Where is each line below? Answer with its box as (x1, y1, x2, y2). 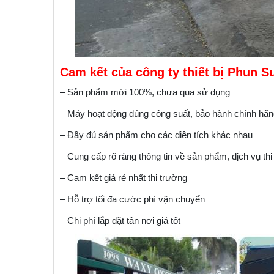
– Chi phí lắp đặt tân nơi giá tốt (60, 215, 180, 226)
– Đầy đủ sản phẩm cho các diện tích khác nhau (60, 129, 253, 140)
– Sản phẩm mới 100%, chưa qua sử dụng (60, 86, 230, 97)
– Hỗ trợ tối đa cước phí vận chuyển (60, 193, 205, 204)
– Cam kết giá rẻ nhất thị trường (60, 172, 187, 183)
